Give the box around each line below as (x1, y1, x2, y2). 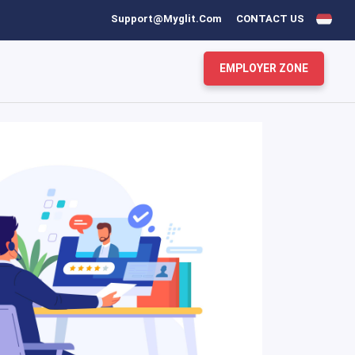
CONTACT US (236, 13, 304, 25)
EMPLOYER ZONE (219, 61, 308, 74)
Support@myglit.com (111, 13, 222, 25)
